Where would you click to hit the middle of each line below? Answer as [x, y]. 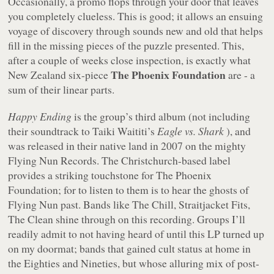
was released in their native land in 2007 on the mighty [127, 145]
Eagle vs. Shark [192, 131]
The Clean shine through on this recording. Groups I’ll [127, 219]
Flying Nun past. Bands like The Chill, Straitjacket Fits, [129, 204]
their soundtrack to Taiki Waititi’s [83, 131]
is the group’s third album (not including [161, 116]
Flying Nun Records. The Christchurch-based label [120, 160]
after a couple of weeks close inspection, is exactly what [130, 60]
